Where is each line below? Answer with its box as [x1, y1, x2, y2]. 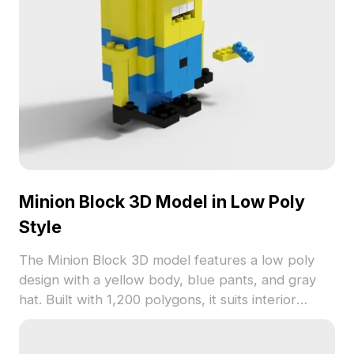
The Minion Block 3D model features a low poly [18, 252, 314, 269]
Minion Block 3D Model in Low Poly [18, 191, 305, 213]
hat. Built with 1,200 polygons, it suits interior [18, 292, 296, 308]
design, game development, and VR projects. [18, 311, 298, 328]
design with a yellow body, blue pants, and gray [18, 272, 316, 288]
